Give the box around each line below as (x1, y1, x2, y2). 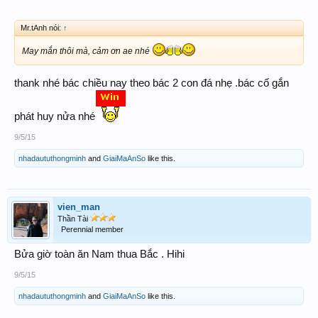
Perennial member (61, 224, 124, 234)
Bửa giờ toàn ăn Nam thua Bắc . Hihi (14, 248, 185, 260)
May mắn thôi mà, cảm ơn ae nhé (22, 45, 152, 56)
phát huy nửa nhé (14, 110, 95, 122)
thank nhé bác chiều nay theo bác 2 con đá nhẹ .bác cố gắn (14, 77, 289, 89)
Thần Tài (57, 214, 90, 223)
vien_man (57, 201, 100, 212)
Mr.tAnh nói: (21, 23, 63, 32)
